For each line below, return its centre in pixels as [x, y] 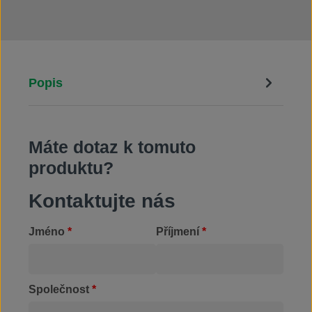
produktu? [71, 168]
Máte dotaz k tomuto [112, 147]
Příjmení [179, 232]
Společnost [60, 289]
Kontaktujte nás [102, 201]
